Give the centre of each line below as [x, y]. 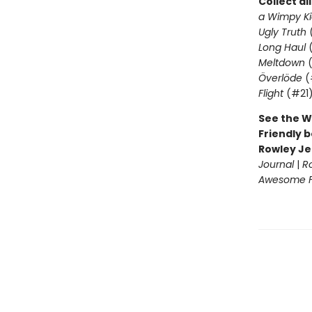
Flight [271, 93]
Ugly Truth [282, 32]
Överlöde [280, 78]
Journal [276, 164]
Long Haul [282, 47]
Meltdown [281, 63]
